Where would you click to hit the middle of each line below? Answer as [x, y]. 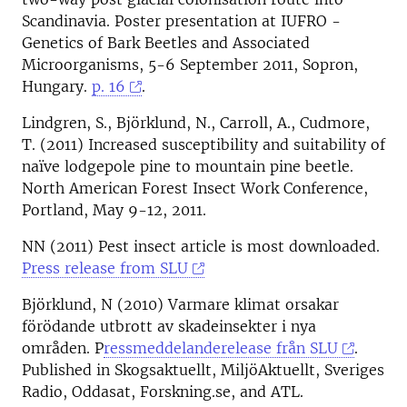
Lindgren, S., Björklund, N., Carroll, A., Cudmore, [196, 123]
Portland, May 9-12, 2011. [114, 210]
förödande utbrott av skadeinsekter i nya [169, 326]
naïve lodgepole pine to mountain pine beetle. [188, 166]
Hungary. [57, 86]
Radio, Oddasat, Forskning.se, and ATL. [163, 392]
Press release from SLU [105, 268]
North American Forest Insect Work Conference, [195, 188]
